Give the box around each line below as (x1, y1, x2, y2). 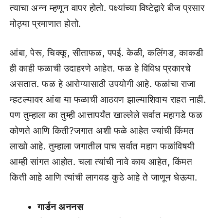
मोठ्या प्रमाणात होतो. (10, 18, 81, 29)
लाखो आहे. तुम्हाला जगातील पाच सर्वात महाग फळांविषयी (10, 141, 195, 152)
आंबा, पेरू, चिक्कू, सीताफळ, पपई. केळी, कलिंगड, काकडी (10, 47, 203, 58)
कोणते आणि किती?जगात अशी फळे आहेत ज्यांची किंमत (10, 125, 194, 136)
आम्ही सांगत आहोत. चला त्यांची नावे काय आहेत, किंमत (10, 156, 192, 167)
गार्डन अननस (37, 201, 83, 213)
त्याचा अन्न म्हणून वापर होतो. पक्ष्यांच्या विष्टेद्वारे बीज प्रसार (10, 2, 204, 14)
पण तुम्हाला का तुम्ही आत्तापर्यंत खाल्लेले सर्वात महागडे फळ (10, 109, 202, 121)
